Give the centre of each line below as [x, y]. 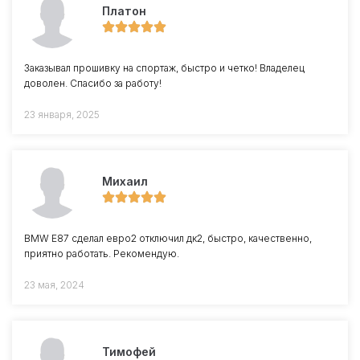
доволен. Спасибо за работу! [93, 84]
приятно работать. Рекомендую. [102, 254]
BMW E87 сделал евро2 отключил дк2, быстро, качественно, [168, 239]
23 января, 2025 [62, 115]
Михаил [125, 182]
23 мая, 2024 [54, 285]
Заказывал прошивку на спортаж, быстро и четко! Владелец [164, 68]
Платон [124, 11]
